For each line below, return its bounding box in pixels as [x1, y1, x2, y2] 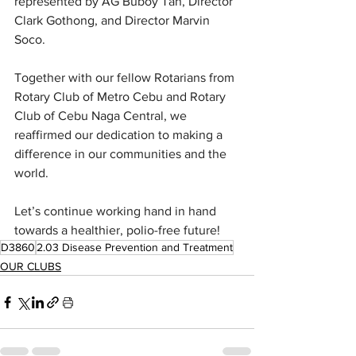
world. [14, 166, 48, 180]
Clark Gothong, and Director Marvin [14, 14, 213, 27]
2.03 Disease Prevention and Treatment [37, 241, 233, 253]
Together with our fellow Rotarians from [14, 71, 238, 84]
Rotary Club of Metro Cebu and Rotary [14, 90, 229, 103]
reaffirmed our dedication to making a [14, 128, 226, 141]
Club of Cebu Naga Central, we [14, 109, 190, 122]
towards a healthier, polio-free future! [14, 223, 220, 237]
